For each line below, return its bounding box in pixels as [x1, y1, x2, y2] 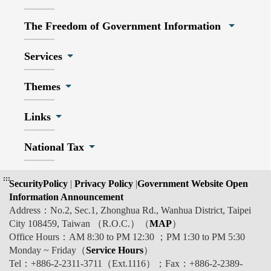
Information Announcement [9, 191, 123, 202]
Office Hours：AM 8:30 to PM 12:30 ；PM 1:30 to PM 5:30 [9, 231, 245, 242]
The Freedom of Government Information [24, 20, 224, 32]
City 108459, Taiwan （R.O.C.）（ [9, 218, 149, 229]
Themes [24, 80, 60, 93]
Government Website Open [137, 178, 248, 189]
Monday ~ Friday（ [9, 244, 86, 255]
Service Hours [86, 244, 143, 255]
